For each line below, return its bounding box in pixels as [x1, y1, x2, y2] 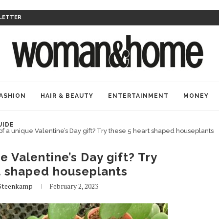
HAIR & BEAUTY [41, 92, 93, 99]
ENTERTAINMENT [108, 92, 169, 99]
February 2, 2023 [49, 181, 99, 191]
